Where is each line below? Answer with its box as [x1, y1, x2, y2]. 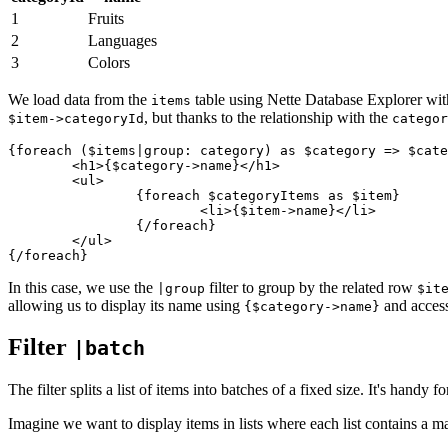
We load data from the [8, 90, 151, 108]
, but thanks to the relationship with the [144, 108, 392, 126]
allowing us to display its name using [8, 296, 244, 314]
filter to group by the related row [205, 278, 417, 296]
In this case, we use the [8, 278, 157, 296]
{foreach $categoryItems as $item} [8, 187, 136, 203]
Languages [88, 31, 157, 49]
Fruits [88, 9, 124, 27]
